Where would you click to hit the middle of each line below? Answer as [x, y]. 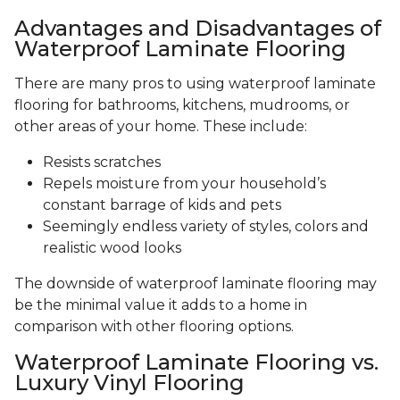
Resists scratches [102, 162]
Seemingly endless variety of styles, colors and [206, 227]
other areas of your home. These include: [161, 127]
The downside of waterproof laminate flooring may [196, 284]
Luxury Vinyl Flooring [129, 383]
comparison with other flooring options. [154, 327]
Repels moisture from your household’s [184, 184]
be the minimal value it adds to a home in [161, 305]
